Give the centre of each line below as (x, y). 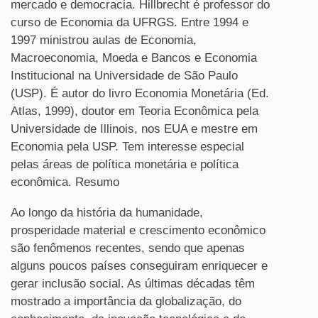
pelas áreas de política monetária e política (125, 164)
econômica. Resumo (65, 182)
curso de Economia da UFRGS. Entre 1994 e (130, 22)
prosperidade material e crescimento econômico (138, 230)
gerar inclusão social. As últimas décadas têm (133, 284)
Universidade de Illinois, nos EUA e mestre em (134, 129)
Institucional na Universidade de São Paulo (124, 76)
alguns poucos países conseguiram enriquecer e (139, 266)
